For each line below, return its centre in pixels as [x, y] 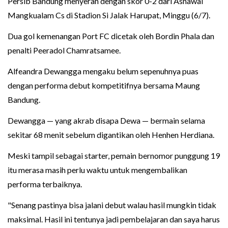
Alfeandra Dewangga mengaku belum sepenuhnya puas [103, 71]
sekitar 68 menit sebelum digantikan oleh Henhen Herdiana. [111, 134]
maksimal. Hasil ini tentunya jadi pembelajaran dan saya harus [114, 219]
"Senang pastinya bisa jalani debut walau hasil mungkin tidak [112, 205]
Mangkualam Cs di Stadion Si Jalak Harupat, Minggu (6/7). [109, 15]
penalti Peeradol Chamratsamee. [64, 50]
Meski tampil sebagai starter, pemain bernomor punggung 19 [114, 155]
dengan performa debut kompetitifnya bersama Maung [104, 85]
